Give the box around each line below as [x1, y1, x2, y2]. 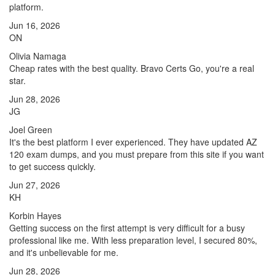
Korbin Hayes [9, 209, 61, 222]
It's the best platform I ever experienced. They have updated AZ [9, 136, 257, 148]
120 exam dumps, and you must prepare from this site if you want [9, 148, 264, 160]
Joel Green [9, 123, 52, 136]
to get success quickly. [9, 160, 96, 172]
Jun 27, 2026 [9, 179, 60, 191]
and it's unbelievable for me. [9, 246, 118, 258]
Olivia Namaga [9, 50, 66, 62]
